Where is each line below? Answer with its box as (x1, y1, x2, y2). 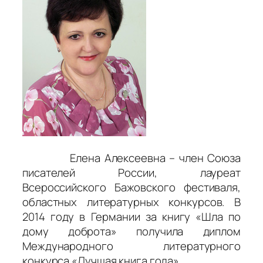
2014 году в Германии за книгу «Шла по (22, 208, 241, 224)
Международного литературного (22, 238, 241, 254)
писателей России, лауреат (22, 164, 241, 180)
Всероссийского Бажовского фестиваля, (22, 179, 241, 195)
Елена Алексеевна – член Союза (22, 150, 241, 166)
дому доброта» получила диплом (22, 223, 241, 239)
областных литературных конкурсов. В (22, 194, 241, 210)
